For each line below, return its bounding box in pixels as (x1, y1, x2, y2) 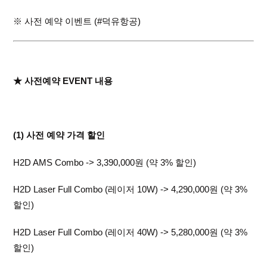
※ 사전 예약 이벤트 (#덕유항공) (13, 15, 141, 26)
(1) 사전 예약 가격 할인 (13, 130, 105, 141)
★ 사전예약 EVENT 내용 (13, 76, 113, 86)
